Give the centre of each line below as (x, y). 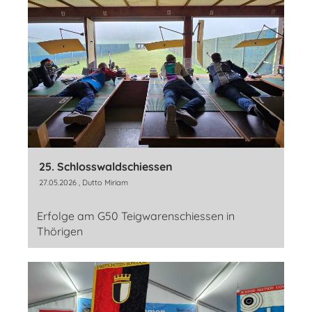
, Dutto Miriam (102, 183)
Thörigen (60, 232)
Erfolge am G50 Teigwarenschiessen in (136, 216)
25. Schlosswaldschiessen (106, 167)
